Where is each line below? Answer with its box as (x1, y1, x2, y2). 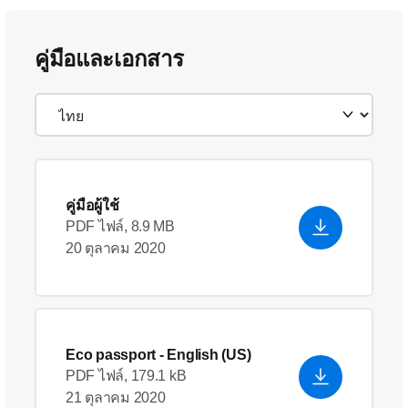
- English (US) (156, 346, 251, 362)
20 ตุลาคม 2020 (66, 240, 166, 256)
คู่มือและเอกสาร (35, 46, 184, 71)
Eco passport (66, 346, 156, 362)
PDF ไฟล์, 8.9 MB (66, 218, 175, 234)
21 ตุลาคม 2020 (66, 389, 166, 405)
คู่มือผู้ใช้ (66, 197, 119, 213)
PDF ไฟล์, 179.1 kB (66, 367, 187, 383)
